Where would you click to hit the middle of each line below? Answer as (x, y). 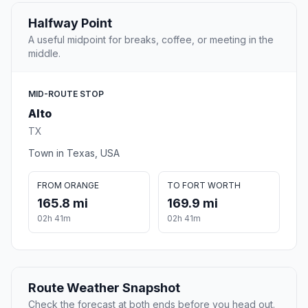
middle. (44, 54)
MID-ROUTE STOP (66, 94)
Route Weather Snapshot (104, 288)
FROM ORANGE (68, 186)
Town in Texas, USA (74, 153)
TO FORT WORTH (204, 186)
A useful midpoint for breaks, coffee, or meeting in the (151, 40)
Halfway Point (70, 23)
